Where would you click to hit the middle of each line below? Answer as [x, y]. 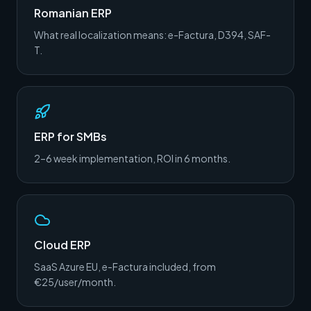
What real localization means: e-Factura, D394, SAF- [152, 35]
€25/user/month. [75, 282]
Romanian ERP [73, 13]
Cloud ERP [62, 245]
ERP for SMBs [70, 136]
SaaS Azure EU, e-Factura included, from [125, 267]
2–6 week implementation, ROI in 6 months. [132, 158]
